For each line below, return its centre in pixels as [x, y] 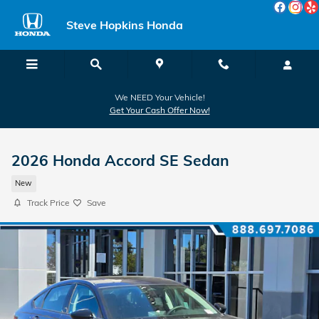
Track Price [48, 203]
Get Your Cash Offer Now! [159, 110]
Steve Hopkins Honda [125, 25]
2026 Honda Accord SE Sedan [120, 160]
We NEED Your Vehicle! [159, 97]
